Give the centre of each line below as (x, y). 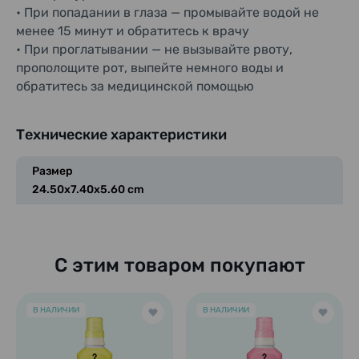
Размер (52, 171)
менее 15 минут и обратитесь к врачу (133, 31)
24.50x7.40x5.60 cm (88, 190)
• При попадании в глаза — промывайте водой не (167, 12)
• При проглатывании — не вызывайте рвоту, (154, 49)
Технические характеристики (121, 135)
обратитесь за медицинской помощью (135, 86)
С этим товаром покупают (179, 265)
